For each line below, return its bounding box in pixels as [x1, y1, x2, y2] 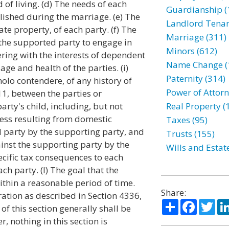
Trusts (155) [166, 128, 215, 140]
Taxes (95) [166, 114, 208, 126]
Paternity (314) [166, 73, 225, 84]
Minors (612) [166, 45, 217, 57]
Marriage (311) [166, 31, 226, 43]
